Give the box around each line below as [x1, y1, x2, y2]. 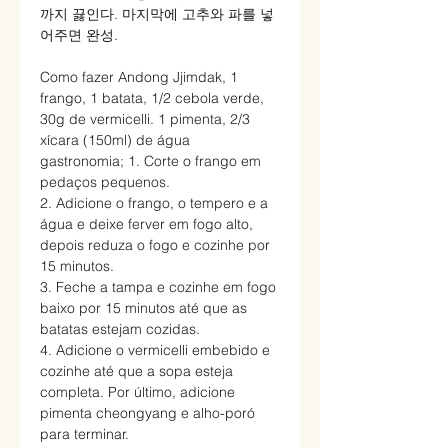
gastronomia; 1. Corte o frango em [40, 151, 261, 170]
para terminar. [40, 424, 129, 443]
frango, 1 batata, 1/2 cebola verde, [40, 88, 264, 107]
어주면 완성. [40, 25, 118, 44]
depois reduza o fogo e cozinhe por [40, 235, 270, 254]
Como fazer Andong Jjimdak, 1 [40, 67, 238, 86]
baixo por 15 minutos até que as [40, 298, 247, 317]
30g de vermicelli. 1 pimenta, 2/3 [40, 109, 250, 128]
